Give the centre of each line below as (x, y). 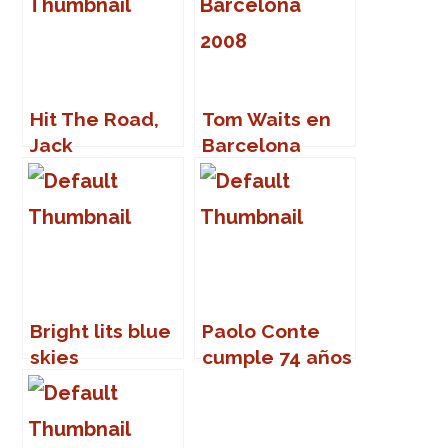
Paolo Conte (261, 330)
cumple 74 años (277, 356)
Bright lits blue (101, 330)
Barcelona (252, 144)
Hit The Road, (95, 118)
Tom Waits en (267, 118)
